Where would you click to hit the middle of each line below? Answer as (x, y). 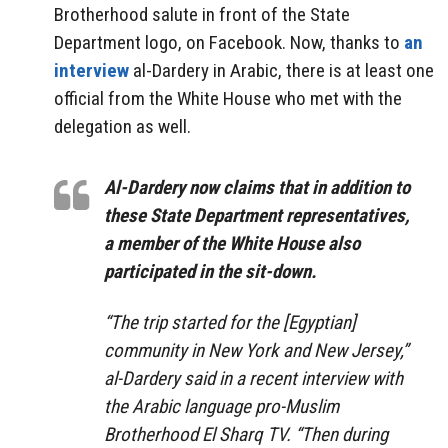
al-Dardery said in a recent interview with (253, 378)
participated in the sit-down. (210, 272)
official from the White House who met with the (228, 99)
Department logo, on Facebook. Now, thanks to (229, 43)
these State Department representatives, (257, 216)
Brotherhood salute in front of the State (202, 15)
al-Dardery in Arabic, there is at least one (281, 71)
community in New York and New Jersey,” (256, 350)
